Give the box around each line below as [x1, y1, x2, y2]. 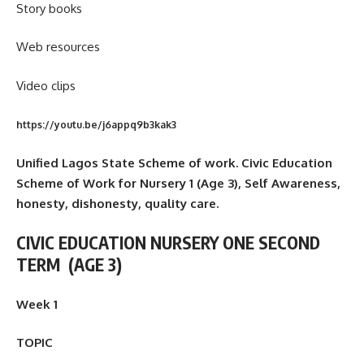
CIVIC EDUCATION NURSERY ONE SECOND [16, 232, 320, 254]
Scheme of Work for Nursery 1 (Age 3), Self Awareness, [16, 175, 340, 191]
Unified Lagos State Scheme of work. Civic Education [16, 154, 332, 171]
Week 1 [16, 296, 58, 312]
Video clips [16, 77, 76, 93]
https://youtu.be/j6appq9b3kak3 [16, 119, 176, 132]
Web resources [16, 39, 103, 55]
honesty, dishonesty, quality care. [16, 195, 219, 211]
